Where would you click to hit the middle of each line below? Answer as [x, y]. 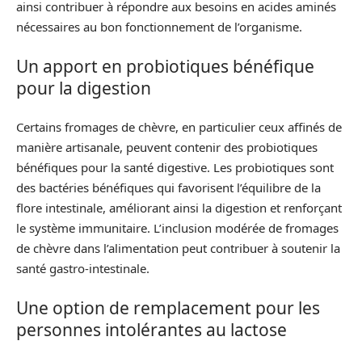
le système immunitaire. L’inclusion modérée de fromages [177, 228]
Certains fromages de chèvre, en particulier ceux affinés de [179, 127]
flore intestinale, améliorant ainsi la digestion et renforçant [179, 208]
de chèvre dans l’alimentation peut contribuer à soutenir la [178, 248]
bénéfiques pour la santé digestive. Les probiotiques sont [175, 167]
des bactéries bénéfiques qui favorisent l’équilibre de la [168, 187]
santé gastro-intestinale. [83, 268]
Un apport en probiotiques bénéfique [165, 66]
